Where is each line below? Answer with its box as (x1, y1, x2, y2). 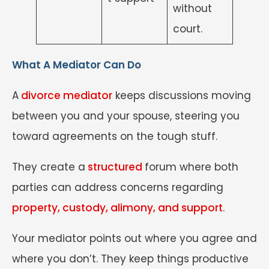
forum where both (145, 159, 238, 174)
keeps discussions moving (112, 88, 251, 103)
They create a (12, 159, 85, 174)
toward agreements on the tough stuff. (12, 128, 220, 144)
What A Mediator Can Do (12, 57, 141, 72)
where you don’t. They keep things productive (12, 251, 249, 266)
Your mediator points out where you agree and (12, 231, 257, 246)
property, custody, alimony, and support (12, 200, 223, 215)
